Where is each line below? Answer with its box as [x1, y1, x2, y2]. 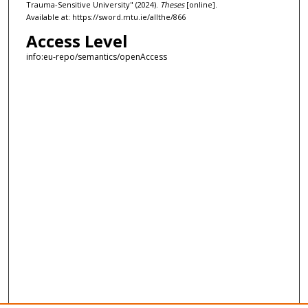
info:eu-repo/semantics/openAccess [25, 50, 167, 63]
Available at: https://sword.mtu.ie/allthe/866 [25, 12, 186, 23]
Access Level [25, 29, 128, 52]
